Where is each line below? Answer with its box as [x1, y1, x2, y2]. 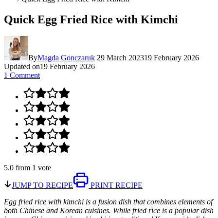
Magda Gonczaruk [37, 53, 95, 62]
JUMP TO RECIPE [12, 181, 73, 189]
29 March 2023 [97, 53, 144, 62]
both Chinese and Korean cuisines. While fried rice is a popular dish [4, 206, 214, 215]
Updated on [4, 62, 40, 71]
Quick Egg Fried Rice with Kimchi [4, 13, 178, 26]
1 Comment [4, 71, 40, 79]
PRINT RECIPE [89, 181, 143, 189]
